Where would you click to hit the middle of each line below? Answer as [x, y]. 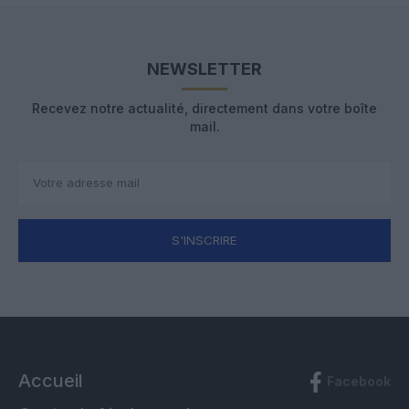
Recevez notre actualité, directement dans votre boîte [204, 108]
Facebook [358, 382]
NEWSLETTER [204, 68]
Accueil [51, 380]
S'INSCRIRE [204, 240]
